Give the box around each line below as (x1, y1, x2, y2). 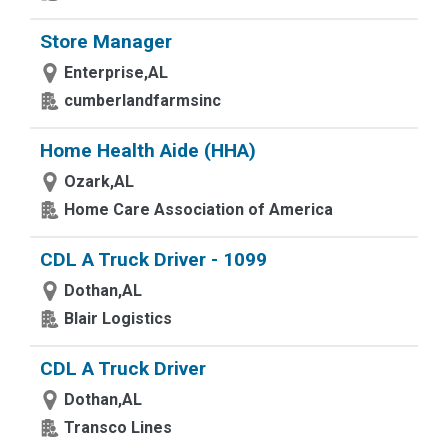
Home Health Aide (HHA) (40, 139, 256, 162)
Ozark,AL (64, 172, 134, 191)
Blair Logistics (64, 309, 172, 328)
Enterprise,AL (64, 63, 168, 82)
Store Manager (40, 30, 172, 53)
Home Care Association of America (64, 200, 333, 219)
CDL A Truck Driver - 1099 (40, 248, 267, 271)
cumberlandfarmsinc (64, 91, 221, 110)
